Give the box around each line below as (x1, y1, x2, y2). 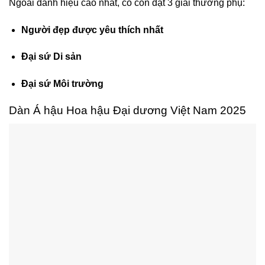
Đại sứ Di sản (21, 51, 82, 62)
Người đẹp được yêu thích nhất (21, 24, 163, 35)
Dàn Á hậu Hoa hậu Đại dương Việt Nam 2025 (9, 104, 246, 117)
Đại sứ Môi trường (21, 79, 104, 89)
